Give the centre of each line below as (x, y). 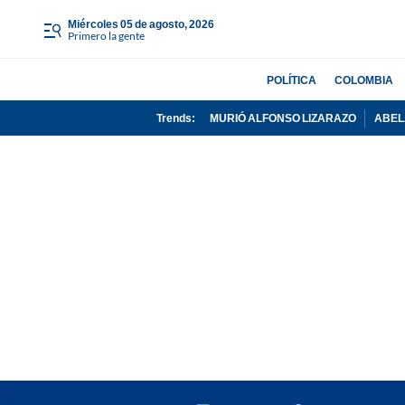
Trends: (175, 118)
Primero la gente (106, 35)
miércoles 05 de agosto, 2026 (146, 24)
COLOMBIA (364, 80)
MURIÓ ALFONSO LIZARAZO (283, 118)
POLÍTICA (292, 80)
